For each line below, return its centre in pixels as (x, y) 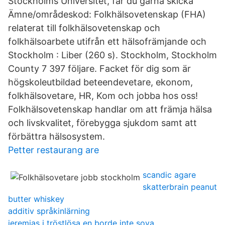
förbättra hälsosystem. (57, 136)
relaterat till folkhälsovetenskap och (84, 28)
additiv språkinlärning (49, 211)
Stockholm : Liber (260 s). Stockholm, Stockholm (113, 55)
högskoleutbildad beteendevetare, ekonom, (100, 82)
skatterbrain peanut (180, 187)
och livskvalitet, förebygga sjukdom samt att (102, 123)
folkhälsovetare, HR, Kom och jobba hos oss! (103, 96)
